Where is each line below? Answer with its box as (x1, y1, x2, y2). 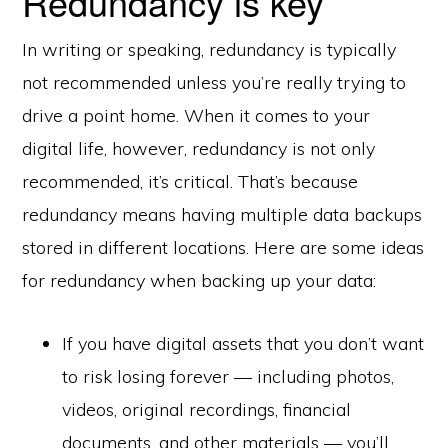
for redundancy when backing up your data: (22, 269, 377, 292)
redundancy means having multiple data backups (22, 203, 423, 226)
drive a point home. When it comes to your (22, 104, 371, 127)
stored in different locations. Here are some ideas (22, 236, 425, 259)
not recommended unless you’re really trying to (22, 71, 407, 94)
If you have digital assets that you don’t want (62, 332, 425, 355)
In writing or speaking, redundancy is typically (22, 38, 397, 61)
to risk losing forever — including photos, (62, 365, 395, 388)
